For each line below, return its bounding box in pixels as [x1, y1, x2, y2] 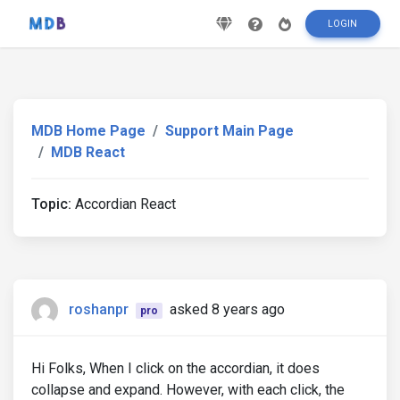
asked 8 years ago [169, 301, 285, 319]
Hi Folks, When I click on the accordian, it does [31, 360, 320, 377]
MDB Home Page [31, 122, 146, 139]
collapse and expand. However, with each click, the [31, 381, 345, 398]
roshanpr [69, 301, 129, 319]
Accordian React [71, 196, 176, 212]
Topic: [31, 196, 71, 212]
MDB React [51, 144, 125, 161]
